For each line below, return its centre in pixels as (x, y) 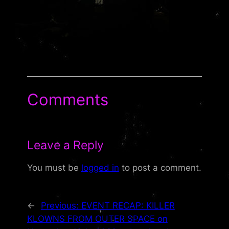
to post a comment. (160, 167)
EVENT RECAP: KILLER (128, 206)
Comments (67, 100)
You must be (54, 167)
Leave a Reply (65, 145)
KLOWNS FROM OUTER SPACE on (97, 219)
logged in (100, 167)
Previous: (61, 206)
